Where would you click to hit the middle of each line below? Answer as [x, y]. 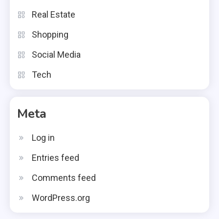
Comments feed [64, 177]
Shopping [50, 34]
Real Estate [54, 14]
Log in [43, 137]
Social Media [56, 54]
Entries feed [55, 157]
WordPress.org [61, 197]
